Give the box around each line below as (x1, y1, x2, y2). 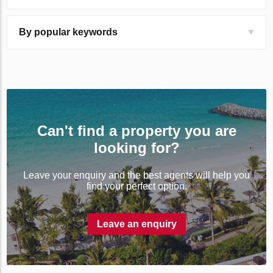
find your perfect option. (86, 181, 187, 192)
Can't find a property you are (37, 122, 236, 140)
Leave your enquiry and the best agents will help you (23, 170, 250, 181)
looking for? (93, 140, 180, 157)
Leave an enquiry (96, 219, 177, 230)
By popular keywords (19, 27, 118, 38)
